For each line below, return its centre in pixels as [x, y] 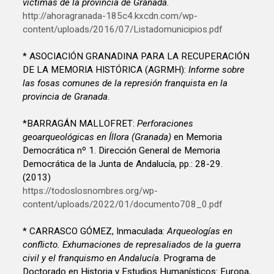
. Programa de [188, 258]
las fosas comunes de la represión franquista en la [125, 83]
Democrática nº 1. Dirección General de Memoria [122, 150]
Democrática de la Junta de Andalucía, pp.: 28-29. [123, 164]
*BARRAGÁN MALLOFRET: [80, 123]
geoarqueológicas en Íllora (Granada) [97, 137]
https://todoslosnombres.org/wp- [91, 191]
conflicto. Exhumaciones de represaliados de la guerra [132, 244]
